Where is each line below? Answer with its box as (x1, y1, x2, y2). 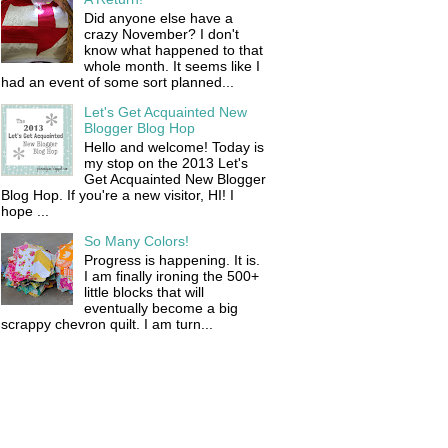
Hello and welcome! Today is (83, 138, 264, 155)
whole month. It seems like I (83, 58, 260, 75)
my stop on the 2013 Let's (83, 154, 248, 171)
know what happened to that (83, 42, 263, 59)
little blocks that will (83, 283, 204, 300)
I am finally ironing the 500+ (83, 267, 259, 284)
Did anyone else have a (83, 10, 233, 27)
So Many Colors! (83, 232, 189, 249)
